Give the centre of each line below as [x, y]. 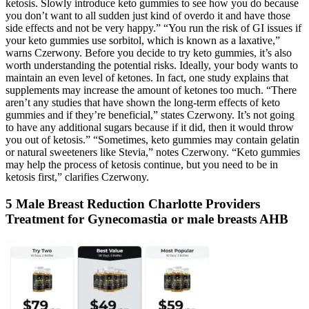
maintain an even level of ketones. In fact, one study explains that [147, 77]
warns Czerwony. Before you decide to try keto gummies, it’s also [149, 52]
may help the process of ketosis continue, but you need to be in [142, 164]
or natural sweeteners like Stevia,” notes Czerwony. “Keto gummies [153, 152]
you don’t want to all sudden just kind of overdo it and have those [148, 15]
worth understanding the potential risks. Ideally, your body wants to [152, 65]
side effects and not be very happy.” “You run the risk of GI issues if [153, 28]
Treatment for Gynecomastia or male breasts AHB [147, 219]
